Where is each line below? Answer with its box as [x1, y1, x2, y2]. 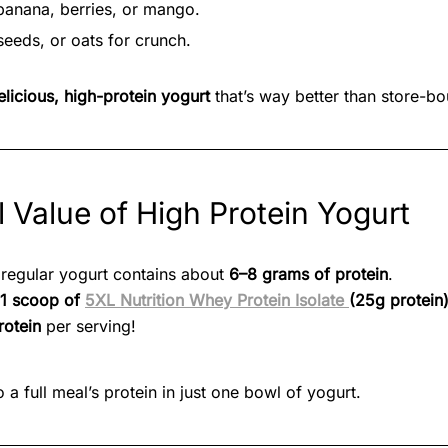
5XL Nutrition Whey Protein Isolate [85, 289, 349, 310]
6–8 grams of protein [229, 263, 388, 284]
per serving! [41, 315, 136, 336]
